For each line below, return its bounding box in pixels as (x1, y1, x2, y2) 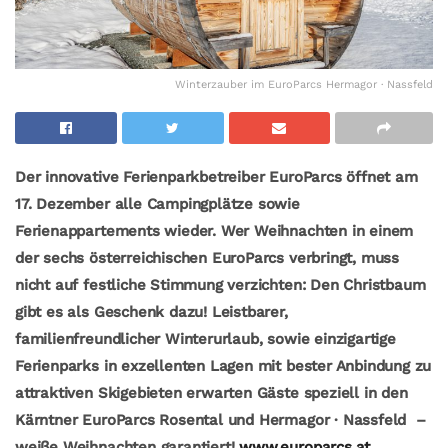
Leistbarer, (211, 302, 288, 321)
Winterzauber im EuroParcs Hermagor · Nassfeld (175, 77, 433, 91)
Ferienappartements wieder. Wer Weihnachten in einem (15, 221, 414, 240)
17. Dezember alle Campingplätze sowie (15, 194, 300, 213)
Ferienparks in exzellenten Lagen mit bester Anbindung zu (15, 356, 432, 375)
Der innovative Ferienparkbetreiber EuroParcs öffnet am (15, 167, 418, 186)
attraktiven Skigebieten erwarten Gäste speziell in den (15, 383, 408, 402)
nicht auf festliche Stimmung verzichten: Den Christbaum (15, 275, 426, 294)
